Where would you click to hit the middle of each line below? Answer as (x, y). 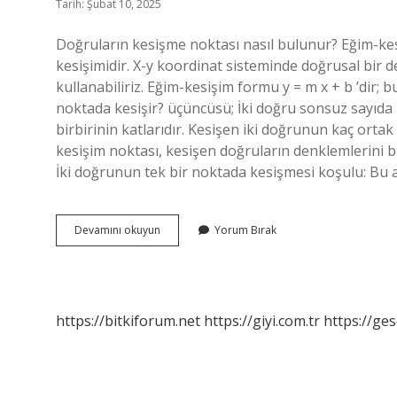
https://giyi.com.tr (262, 321)
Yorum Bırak (245, 230)
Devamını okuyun (117, 230)
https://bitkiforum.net (128, 321)
